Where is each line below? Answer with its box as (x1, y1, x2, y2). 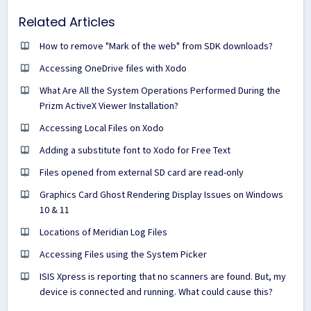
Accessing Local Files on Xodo (40, 121, 164, 134)
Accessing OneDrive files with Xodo (40, 61, 187, 74)
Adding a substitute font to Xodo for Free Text (40, 143, 230, 156)
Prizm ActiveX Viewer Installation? (40, 99, 178, 112)
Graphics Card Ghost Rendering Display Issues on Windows (40, 187, 283, 201)
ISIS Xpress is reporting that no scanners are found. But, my (40, 269, 286, 283)
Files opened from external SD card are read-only (40, 165, 244, 178)
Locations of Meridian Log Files (40, 225, 167, 238)
